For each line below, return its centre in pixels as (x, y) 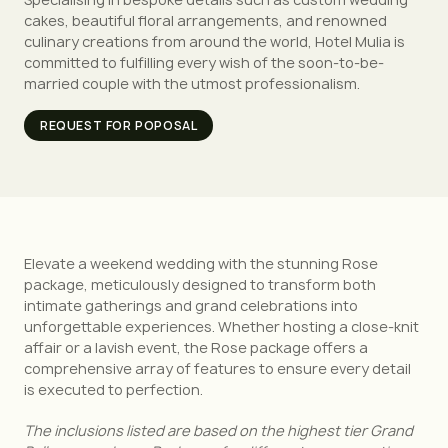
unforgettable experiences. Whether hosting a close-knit (221, 326)
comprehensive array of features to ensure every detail (217, 368)
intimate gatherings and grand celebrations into (191, 305)
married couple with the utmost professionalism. (192, 83)
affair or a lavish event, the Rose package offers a (196, 347)
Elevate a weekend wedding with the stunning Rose (201, 263)
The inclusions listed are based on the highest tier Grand (218, 430)
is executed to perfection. (113, 389)
